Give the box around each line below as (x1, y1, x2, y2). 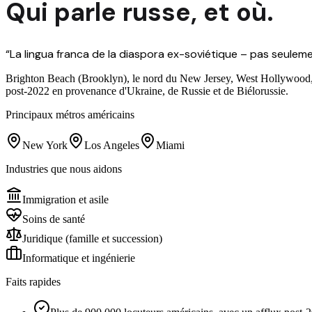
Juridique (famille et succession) (22, 232, 162, 244)
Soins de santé (22, 212, 85, 225)
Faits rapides (6, 275, 61, 288)
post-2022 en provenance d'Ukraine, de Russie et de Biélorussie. (6, 84, 288, 97)
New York (22, 139, 68, 151)
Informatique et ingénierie (22, 251, 135, 264)
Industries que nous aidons (6, 162, 122, 175)
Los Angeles (84, 139, 139, 151)
